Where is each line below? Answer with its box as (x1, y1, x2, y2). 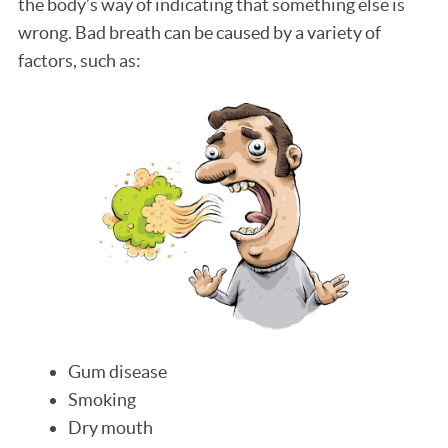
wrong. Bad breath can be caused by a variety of (18, 22, 381, 44)
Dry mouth (68, 416, 153, 438)
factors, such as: (18, 50, 141, 72)
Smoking (68, 388, 136, 410)
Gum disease (68, 360, 167, 382)
